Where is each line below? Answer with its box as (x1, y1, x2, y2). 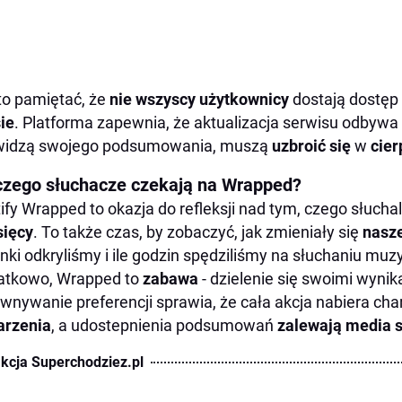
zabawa (143, 269, 202, 288)
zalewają (277, 316, 342, 335)
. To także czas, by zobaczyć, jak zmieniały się (33, 223, 363, 241)
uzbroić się (272, 136, 354, 155)
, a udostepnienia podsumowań (51, 316, 277, 335)
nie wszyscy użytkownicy (109, 90, 293, 109)
